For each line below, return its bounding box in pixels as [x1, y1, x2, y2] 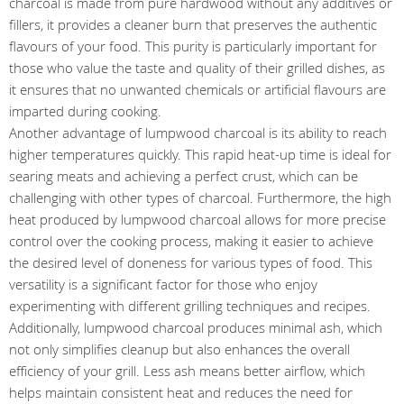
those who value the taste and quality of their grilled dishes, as [9, 58, 385, 77]
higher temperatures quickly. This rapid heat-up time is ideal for [9, 144, 391, 163]
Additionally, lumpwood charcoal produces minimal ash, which [9, 317, 382, 336]
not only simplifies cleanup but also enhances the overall [9, 339, 350, 358]
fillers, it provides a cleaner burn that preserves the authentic [9, 14, 377, 33]
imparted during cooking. [9, 101, 161, 120]
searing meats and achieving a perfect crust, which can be [9, 166, 358, 185]
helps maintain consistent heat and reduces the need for [9, 382, 353, 401]
